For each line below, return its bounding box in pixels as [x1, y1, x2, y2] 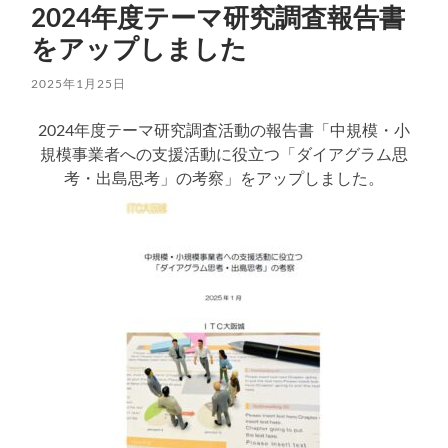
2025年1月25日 [31, 76, 127, 92]
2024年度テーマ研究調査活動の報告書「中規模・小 [37, 120, 410, 140]
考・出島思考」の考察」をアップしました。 [63, 168, 384, 188]
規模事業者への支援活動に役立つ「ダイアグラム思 [39, 144, 408, 164]
